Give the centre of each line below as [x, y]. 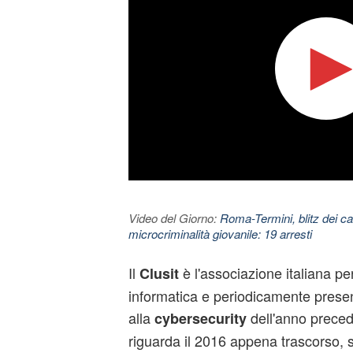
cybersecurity [200, 318]
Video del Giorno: [174, 218]
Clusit [159, 273]
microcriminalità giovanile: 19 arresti [220, 234]
